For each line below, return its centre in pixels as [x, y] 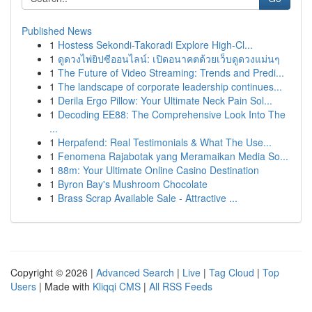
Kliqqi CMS [117, 286]
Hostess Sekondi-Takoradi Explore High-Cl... [155, 45]
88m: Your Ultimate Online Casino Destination [158, 170]
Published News [57, 31]
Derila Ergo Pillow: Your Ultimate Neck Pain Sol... [165, 100]
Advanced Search [135, 272]
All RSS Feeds [181, 286]
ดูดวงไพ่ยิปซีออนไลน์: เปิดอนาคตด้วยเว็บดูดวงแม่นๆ [169, 58]
